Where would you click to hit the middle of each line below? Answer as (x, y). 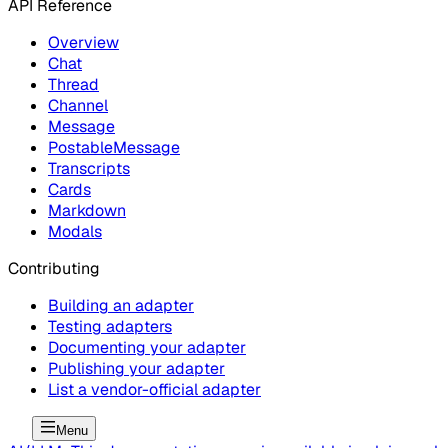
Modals (75, 232)
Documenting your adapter (147, 348)
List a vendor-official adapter (154, 390)
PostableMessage (114, 148)
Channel (78, 106)
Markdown (87, 211)
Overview (83, 43)
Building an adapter (121, 306)
